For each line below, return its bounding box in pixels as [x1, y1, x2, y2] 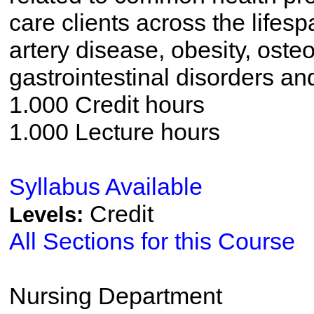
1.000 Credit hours [8, 91, 205, 118]
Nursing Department [8, 282, 222, 309]
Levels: [8, 203, 90, 227]
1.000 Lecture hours [8, 118, 220, 145]
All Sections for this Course [8, 228, 295, 254]
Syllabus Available [8, 173, 203, 200]
